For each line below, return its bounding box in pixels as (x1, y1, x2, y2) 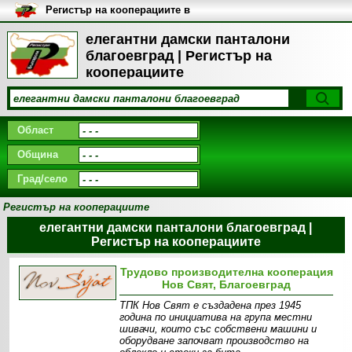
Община (16, 148, 58, 160)
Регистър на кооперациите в (45, 4, 190, 16)
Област (16, 124, 53, 136)
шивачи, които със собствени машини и (119, 323, 317, 335)
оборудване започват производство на (119, 335, 310, 346)
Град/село (16, 173, 68, 185)
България (45, 16, 94, 27)
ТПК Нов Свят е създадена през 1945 (119, 299, 302, 311)
